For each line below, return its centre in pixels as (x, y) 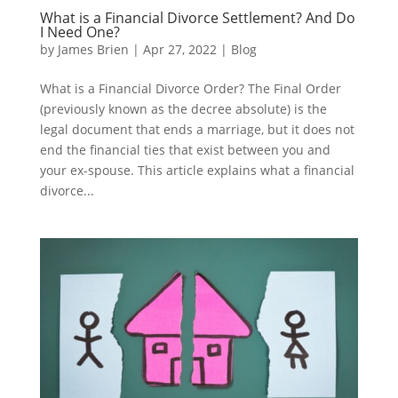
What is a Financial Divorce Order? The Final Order (190, 88)
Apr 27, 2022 (179, 49)
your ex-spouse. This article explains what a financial (197, 170)
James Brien (93, 49)
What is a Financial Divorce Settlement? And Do (197, 17)
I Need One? (80, 32)
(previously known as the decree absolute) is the (183, 108)
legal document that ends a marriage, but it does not (197, 129)
